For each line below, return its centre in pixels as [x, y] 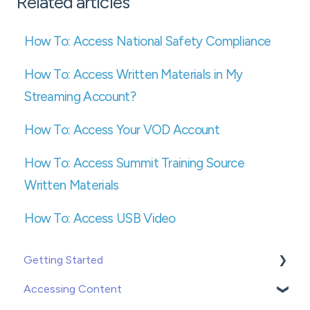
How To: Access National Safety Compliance [148, 42]
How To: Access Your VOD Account [122, 130]
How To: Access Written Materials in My [134, 75]
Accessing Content [73, 289]
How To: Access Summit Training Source [134, 163]
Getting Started [63, 259]
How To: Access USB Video [100, 219]
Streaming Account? [80, 97]
